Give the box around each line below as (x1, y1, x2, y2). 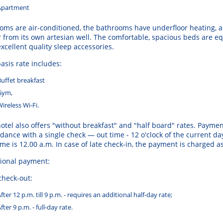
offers (31, 120, 50, 130)
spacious (152, 32, 181, 42)
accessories (74, 42, 112, 52)
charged (187, 139, 215, 149)
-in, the (123, 139, 148, 149)
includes (31, 59, 60, 69)
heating (188, 23, 215, 33)
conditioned (40, 23, 80, 33)
